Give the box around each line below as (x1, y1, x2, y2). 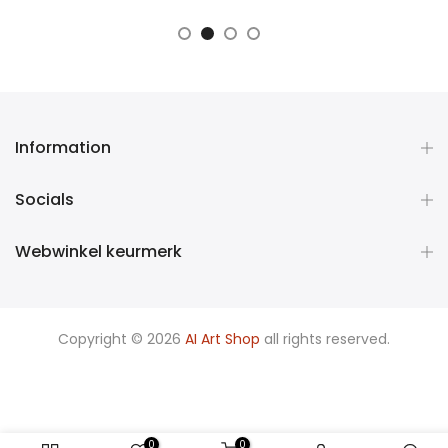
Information (15, 136, 111, 160)
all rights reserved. (260, 329, 390, 350)
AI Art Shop (185, 329, 260, 350)
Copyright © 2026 (58, 329, 185, 350)
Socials (15, 188, 74, 212)
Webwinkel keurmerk (15, 240, 182, 264)
